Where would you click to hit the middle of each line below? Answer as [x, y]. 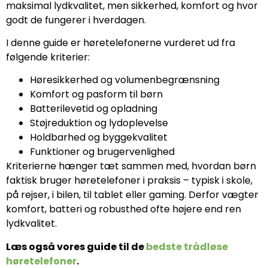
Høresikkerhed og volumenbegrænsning [125, 80]
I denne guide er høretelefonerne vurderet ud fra [121, 43]
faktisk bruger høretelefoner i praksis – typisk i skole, [129, 181]
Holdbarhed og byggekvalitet [99, 138]
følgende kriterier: [48, 57]
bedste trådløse [187, 246]
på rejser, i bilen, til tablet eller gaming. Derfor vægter [132, 195]
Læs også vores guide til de [76, 246]
